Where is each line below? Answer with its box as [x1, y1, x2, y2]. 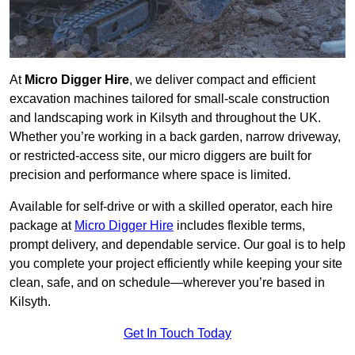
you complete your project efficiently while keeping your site [10, 257, 342, 271]
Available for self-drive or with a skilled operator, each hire [10, 200, 333, 214]
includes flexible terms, [174, 219, 305, 233]
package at [10, 219, 74, 233]
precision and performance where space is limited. [10, 168, 291, 182]
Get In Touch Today [124, 326, 231, 341]
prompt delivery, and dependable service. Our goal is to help [10, 238, 345, 252]
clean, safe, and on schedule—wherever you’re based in [10, 276, 325, 290]
